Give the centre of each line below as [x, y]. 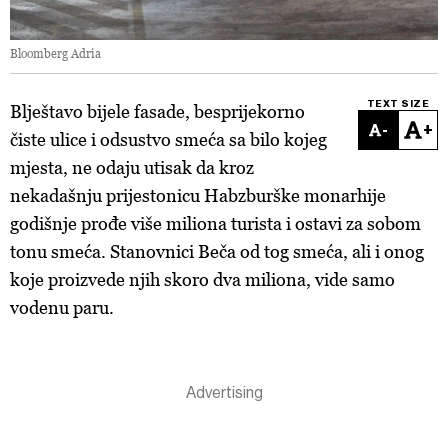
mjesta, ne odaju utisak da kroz [132, 167]
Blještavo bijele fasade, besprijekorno [157, 111]
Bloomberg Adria [55, 53]
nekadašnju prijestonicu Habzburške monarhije [198, 195]
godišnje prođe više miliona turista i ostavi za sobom [215, 223]
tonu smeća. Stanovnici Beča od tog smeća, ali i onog [217, 251]
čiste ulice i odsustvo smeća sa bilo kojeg [168, 139]
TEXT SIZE [398, 104]
